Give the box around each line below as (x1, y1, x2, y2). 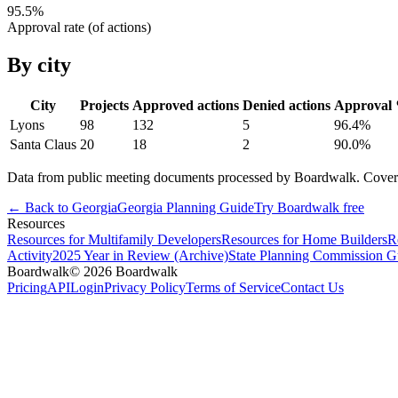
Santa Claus (10, 136, 76, 152)
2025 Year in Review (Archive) (52, 247, 228, 263)
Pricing (7, 279, 47, 295)
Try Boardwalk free (254, 199, 364, 215)
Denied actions (243, 97, 330, 113)
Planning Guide (163, 199, 254, 215)
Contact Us (281, 279, 344, 295)
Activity (7, 247, 52, 263)
